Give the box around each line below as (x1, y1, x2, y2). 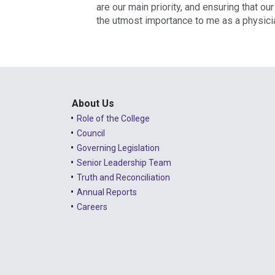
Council (77, 128, 105, 138)
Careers (77, 201, 107, 212)
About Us (72, 97, 114, 109)
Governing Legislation (77, 142, 160, 153)
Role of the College (77, 113, 150, 123)
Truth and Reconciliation (77, 172, 170, 182)
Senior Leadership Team (77, 157, 171, 168)
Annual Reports (77, 187, 137, 197)
